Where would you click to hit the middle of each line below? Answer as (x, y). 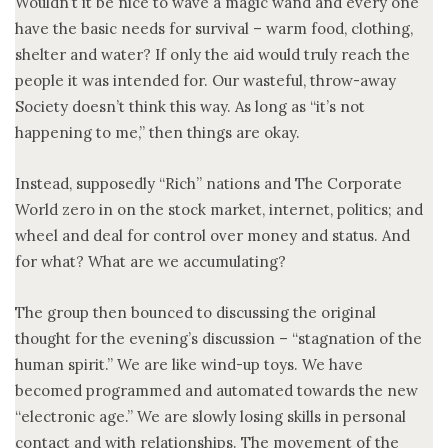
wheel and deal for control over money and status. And (212, 235)
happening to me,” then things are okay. (157, 132)
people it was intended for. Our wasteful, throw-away (205, 80)
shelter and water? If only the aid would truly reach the (212, 54)
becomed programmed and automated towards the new (216, 390)
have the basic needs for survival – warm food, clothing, (214, 28)
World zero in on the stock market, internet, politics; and (219, 209)
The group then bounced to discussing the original (195, 312)
